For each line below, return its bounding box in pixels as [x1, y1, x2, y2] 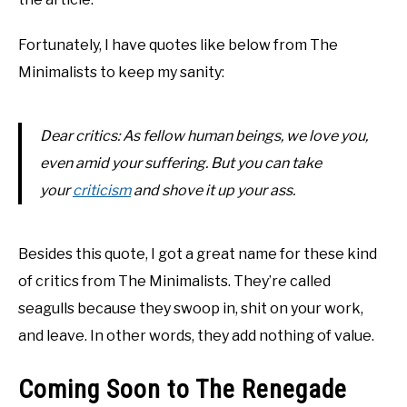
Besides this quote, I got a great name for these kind [18, 245, 377, 263]
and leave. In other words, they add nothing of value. [18, 327, 374, 345]
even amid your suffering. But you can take [40, 154, 322, 173]
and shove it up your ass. [131, 182, 295, 200]
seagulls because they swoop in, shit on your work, [18, 300, 363, 318]
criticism [73, 182, 131, 200]
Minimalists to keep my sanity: [18, 64, 224, 82]
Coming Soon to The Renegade [18, 374, 347, 405]
